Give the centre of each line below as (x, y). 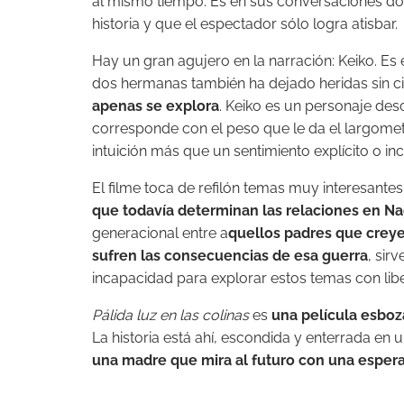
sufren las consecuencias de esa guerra (230, 256)
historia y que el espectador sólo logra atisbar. (245, 24)
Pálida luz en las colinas (170, 316)
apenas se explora (156, 106)
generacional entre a (160, 234)
